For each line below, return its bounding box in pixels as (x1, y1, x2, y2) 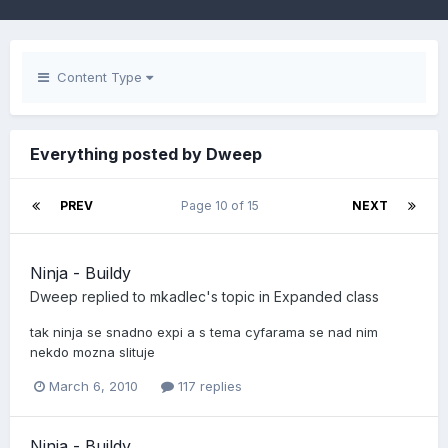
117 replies (174, 378, 242, 395)
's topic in (206, 288, 274, 305)
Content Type (49, 69, 146, 85)
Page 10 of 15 (180, 198, 265, 213)
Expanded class (274, 288, 379, 305)
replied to (78, 288, 150, 305)
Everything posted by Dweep (30, 144, 262, 164)
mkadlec (150, 288, 206, 305)
